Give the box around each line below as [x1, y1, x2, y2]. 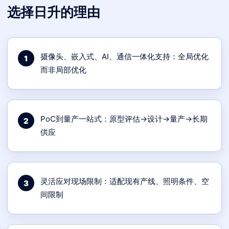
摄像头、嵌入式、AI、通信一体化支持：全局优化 [40, 52, 209, 61]
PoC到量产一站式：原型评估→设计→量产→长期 [40, 114, 208, 124]
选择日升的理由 [7, 4, 100, 20]
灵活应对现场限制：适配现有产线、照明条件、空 [40, 176, 209, 186]
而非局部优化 [40, 65, 86, 75]
